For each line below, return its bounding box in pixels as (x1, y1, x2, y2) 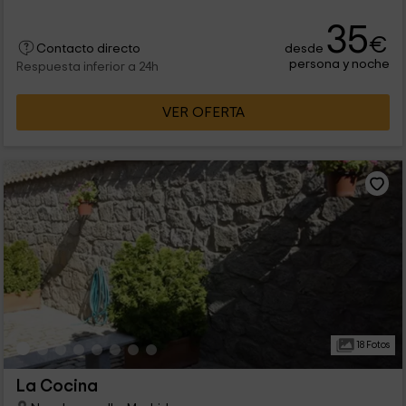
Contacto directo (35, 43, 140, 56)
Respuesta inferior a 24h (15, 61, 159, 74)
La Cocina (15, 378, 98, 396)
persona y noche (289, 57, 391, 72)
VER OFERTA (161, 105, 245, 121)
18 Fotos (353, 340, 390, 351)
